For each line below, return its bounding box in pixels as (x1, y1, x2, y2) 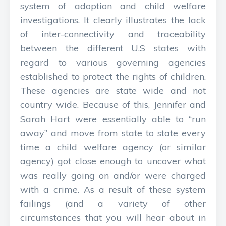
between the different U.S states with (20, 42, 206, 54)
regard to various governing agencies (20, 56, 206, 68)
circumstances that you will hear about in (20, 212, 206, 223)
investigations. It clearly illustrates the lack (20, 14, 206, 26)
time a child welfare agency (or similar (20, 141, 206, 153)
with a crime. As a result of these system (20, 184, 206, 195)
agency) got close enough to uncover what (20, 155, 206, 167)
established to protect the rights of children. (20, 71, 206, 82)
